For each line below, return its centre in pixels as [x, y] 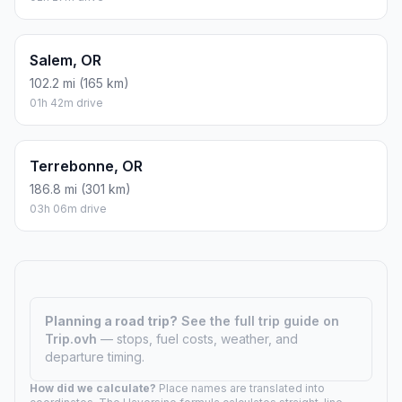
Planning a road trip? [111, 320]
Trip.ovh [73, 338]
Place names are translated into [240, 388]
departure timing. [95, 356]
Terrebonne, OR [86, 166]
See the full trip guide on [260, 320]
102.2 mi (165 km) [79, 83]
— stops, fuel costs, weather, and [199, 338]
